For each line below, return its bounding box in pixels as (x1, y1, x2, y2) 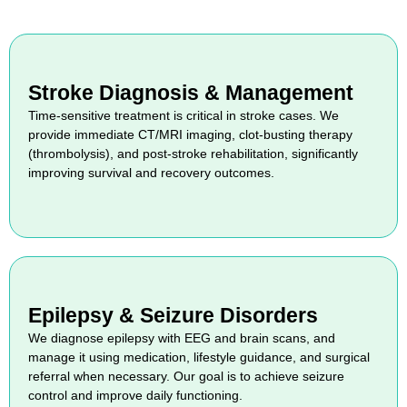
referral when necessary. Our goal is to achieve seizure (28, 368, 344, 383)
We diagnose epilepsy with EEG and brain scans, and (28, 330, 335, 345)
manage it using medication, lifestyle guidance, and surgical (28, 349, 370, 364)
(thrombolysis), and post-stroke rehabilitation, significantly (28, 145, 358, 161)
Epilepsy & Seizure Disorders (28, 303, 318, 327)
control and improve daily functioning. (28, 387, 243, 402)
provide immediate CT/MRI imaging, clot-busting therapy (28, 126, 352, 142)
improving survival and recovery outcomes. (28, 164, 274, 180)
